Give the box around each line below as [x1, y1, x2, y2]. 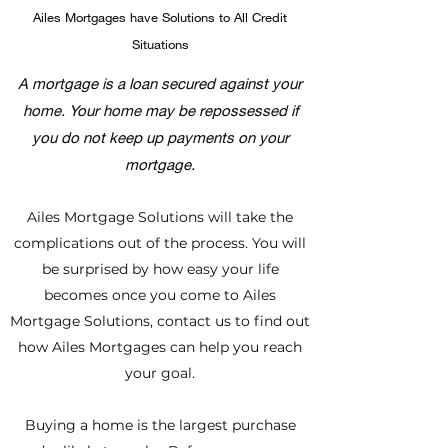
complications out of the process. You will [14, 234, 306, 252]
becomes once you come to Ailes [44, 286, 276, 304]
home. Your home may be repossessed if [22, 101, 298, 119]
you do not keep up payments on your [31, 128, 289, 146]
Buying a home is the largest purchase [24, 416, 296, 434]
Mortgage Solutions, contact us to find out [10, 312, 310, 330]
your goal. [125, 364, 195, 382]
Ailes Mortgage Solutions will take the [27, 208, 293, 226]
